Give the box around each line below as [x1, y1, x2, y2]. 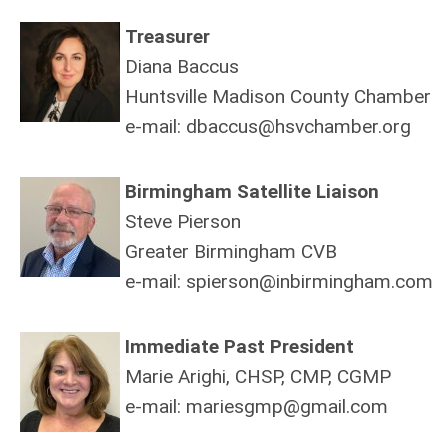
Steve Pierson [125, 210, 241, 234]
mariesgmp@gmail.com [186, 395, 388, 419]
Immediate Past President [125, 335, 359, 359]
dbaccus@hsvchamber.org [186, 115, 411, 139]
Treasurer [125, 25, 210, 49]
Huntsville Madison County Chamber [125, 85, 431, 109]
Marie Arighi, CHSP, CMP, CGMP [125, 365, 391, 389]
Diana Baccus [125, 55, 239, 79]
